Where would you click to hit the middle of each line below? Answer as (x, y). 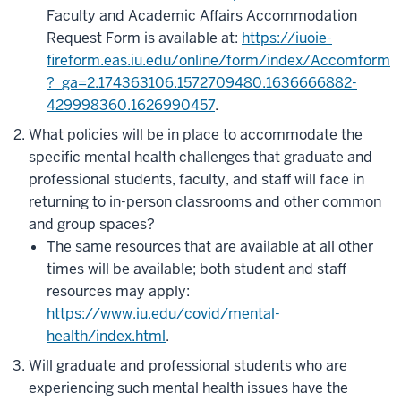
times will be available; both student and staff (196, 269)
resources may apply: (118, 291)
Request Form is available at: (144, 38)
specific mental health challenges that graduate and (200, 157)
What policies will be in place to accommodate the (196, 135)
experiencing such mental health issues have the (188, 388)
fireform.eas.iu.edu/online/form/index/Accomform (218, 60)
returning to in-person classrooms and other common (205, 202)
